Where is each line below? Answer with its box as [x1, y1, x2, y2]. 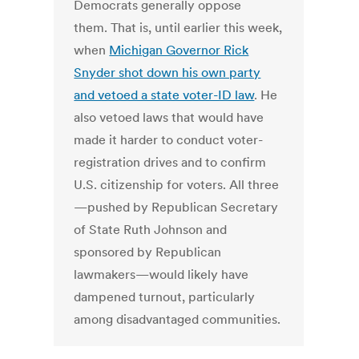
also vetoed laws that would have [74, 109, 264, 126]
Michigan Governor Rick [109, 42, 249, 58]
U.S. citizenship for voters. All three [74, 176, 280, 193]
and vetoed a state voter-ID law [74, 87, 255, 103]
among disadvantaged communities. [74, 311, 281, 328]
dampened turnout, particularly [74, 288, 256, 305]
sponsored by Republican [74, 244, 222, 260]
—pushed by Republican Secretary [74, 199, 279, 216]
